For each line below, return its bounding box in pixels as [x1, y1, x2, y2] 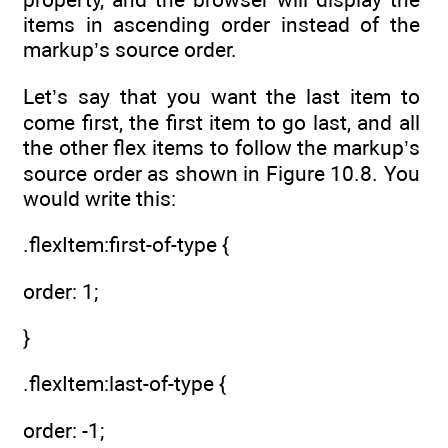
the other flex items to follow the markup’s [23, 134, 420, 160]
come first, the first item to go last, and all [23, 109, 420, 135]
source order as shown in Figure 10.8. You [23, 160, 420, 186]
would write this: [23, 185, 176, 211]
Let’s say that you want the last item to [23, 83, 420, 109]
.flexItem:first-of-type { [23, 232, 229, 258]
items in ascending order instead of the [23, 11, 420, 37]
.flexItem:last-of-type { [23, 371, 226, 397]
